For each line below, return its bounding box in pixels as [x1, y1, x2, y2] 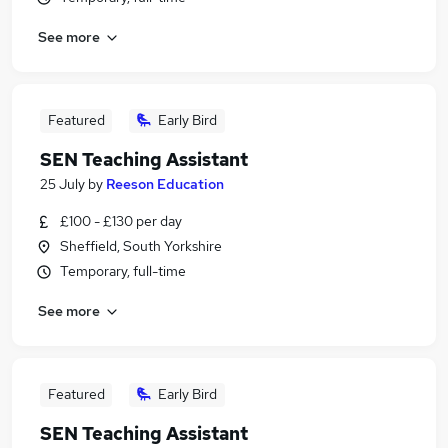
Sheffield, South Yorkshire [60, 237, 222, 255]
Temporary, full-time [60, 262, 186, 280]
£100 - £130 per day [60, 212, 182, 230]
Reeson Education [106, 175, 224, 193]
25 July [40, 175, 85, 193]
